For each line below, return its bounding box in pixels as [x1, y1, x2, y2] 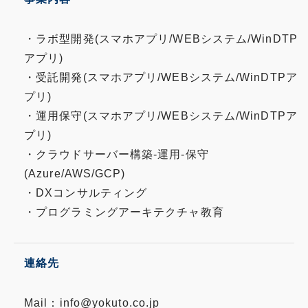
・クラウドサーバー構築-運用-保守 [24, 148, 209, 160]
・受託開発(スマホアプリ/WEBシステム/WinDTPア [24, 71, 298, 83]
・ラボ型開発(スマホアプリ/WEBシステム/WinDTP [24, 33, 298, 45]
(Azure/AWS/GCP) [24, 168, 126, 179]
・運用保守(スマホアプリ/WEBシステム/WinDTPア [24, 110, 298, 122]
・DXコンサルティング [24, 187, 148, 199]
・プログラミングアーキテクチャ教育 [24, 206, 224, 218]
